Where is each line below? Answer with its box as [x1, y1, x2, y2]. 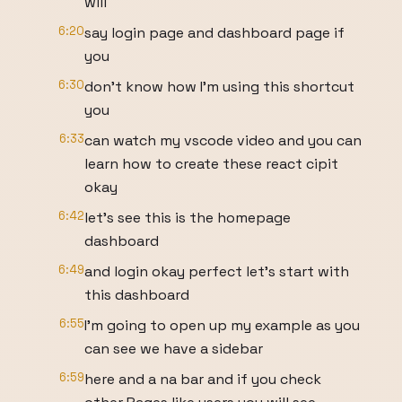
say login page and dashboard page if [84, 23, 345, 42]
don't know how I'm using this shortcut [84, 77, 354, 96]
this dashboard [84, 285, 189, 304]
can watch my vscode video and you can [84, 131, 362, 150]
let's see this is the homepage [84, 208, 291, 227]
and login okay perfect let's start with [84, 262, 349, 281]
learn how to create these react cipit [84, 154, 338, 173]
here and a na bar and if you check [84, 370, 321, 389]
